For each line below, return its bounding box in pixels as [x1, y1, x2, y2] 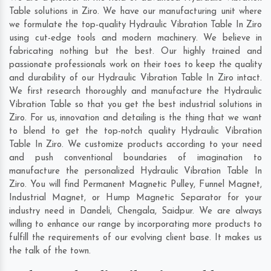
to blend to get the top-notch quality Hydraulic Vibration [9, 127, 262, 137]
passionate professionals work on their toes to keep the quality [9, 60, 262, 70]
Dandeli [80, 207, 111, 217]
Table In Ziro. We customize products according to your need [9, 140, 262, 150]
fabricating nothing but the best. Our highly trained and [9, 47, 262, 57]
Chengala [117, 207, 155, 217]
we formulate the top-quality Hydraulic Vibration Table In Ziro [9, 21, 262, 30]
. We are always [192, 207, 262, 217]
